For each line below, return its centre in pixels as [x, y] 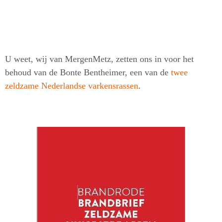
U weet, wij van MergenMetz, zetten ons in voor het [99, 59]
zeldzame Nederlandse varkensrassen [72, 86]
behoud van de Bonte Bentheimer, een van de [88, 73]
